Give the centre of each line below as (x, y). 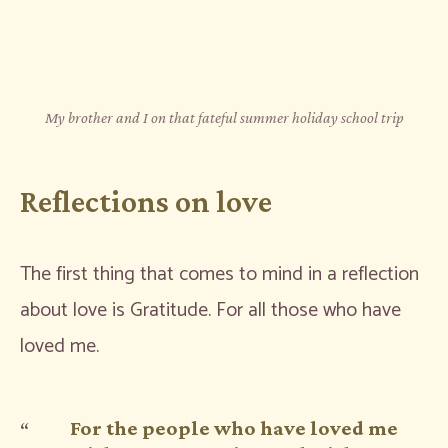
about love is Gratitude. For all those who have (210, 310)
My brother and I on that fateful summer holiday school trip (224, 117)
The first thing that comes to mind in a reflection (219, 274)
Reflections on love (146, 200)
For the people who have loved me (234, 427)
